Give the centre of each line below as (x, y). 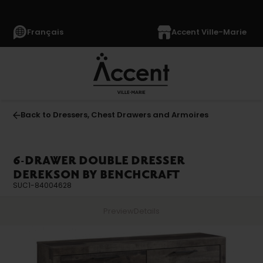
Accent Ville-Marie (209, 32)
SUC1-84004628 (43, 185)
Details (147, 211)
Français (45, 32)
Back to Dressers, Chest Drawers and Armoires (115, 115)
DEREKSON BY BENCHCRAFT (97, 175)
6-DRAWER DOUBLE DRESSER (99, 161)
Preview (119, 211)
